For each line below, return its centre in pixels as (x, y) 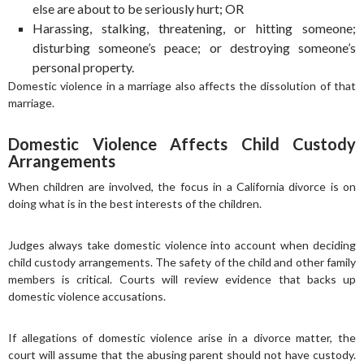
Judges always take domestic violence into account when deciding (182, 245)
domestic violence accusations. (87, 296)
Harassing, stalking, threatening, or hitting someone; (194, 28)
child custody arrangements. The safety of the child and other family (182, 262)
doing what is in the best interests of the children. (135, 204)
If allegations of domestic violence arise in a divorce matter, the (182, 338)
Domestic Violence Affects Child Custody (182, 144)
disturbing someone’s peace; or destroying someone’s (194, 48)
